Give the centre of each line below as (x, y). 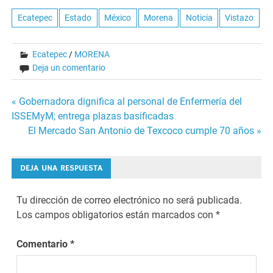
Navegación (57, 106)
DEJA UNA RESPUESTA (62, 168)
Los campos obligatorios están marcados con (116, 214)
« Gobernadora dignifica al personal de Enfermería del (127, 102)
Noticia (199, 17)
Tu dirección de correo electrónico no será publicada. (129, 200)
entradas (45, 154)
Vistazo (239, 17)
